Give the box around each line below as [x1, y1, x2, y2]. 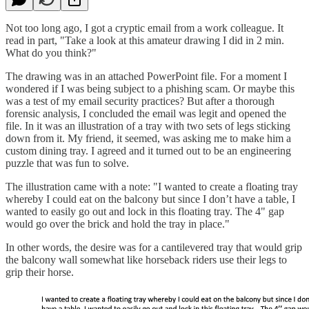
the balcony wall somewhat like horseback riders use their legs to [6, 253, 287, 266]
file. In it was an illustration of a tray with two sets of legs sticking [6, 119, 290, 132]
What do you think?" [6, 46, 97, 59]
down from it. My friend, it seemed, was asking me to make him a [6, 132, 291, 144]
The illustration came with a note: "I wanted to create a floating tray [6, 180, 298, 192]
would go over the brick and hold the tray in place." [6, 217, 230, 230]
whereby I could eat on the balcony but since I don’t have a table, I [6, 192, 295, 205]
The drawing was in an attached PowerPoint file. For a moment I [6, 70, 287, 82]
